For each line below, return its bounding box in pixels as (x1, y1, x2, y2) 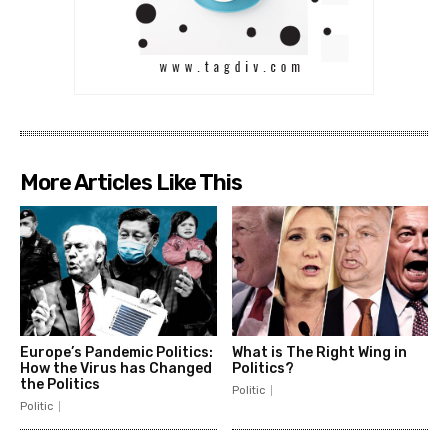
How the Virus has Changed (20, 359, 212, 377)
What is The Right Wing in (231, 343, 407, 361)
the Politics (20, 375, 100, 393)
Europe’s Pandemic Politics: (20, 343, 213, 361)
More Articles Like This (20, 169, 242, 197)
